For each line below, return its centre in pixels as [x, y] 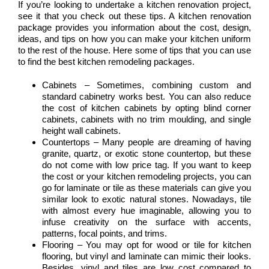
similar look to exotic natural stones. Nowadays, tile [147, 199]
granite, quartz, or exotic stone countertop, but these [147, 154]
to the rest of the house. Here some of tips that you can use [134, 50]
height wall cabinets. [81, 131]
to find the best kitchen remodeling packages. [106, 62]
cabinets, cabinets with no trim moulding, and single [147, 119]
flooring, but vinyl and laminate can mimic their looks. [147, 256]
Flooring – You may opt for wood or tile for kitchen [147, 245]
